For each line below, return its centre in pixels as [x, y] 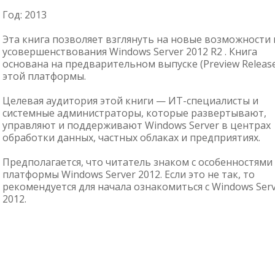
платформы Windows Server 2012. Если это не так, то [129, 174]
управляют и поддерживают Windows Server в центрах [137, 125]
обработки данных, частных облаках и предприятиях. [131, 137]
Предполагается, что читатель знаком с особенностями [137, 162]
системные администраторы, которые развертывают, [134, 113]
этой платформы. [44, 76]
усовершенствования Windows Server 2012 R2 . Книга [130, 52]
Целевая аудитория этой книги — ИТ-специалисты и [130, 101]
